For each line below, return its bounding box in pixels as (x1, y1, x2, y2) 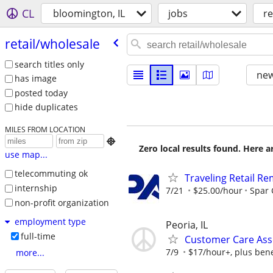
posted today (14, 87, 68, 99)
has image (14, 73, 57, 85)
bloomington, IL (53, 7, 125, 20)
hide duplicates (14, 101, 78, 113)
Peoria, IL (166, 218, 208, 232)
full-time (20, 230, 55, 243)
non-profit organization (14, 196, 109, 208)
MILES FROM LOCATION (4, 124, 85, 135)
